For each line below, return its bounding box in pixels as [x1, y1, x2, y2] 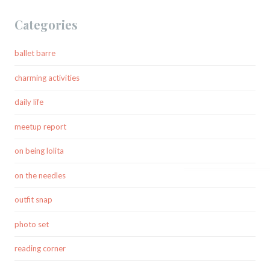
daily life [14, 97, 43, 107]
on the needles [14, 170, 66, 180]
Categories [14, 16, 78, 33]
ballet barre [14, 48, 55, 58]
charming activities [14, 72, 80, 83]
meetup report [14, 121, 66, 131]
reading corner [14, 243, 66, 254]
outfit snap [14, 195, 52, 205]
